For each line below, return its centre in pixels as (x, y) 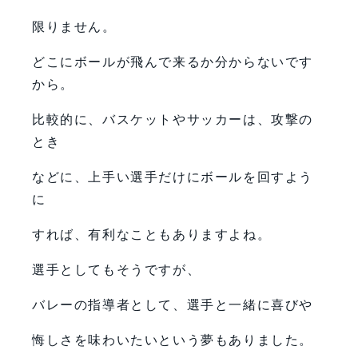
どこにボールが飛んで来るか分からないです (173, 62)
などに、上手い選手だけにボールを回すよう (173, 177)
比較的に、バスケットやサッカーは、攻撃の (173, 119)
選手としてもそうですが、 (117, 269)
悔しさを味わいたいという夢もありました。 (173, 340)
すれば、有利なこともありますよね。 (152, 234)
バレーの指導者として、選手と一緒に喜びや (173, 304)
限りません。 (74, 26)
